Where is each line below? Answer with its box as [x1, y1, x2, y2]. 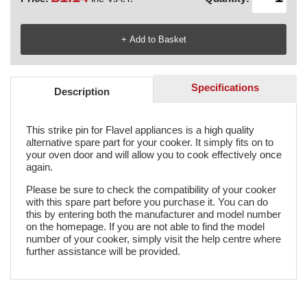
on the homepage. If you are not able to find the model [25, 221, 265, 233]
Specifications [191, 82, 259, 94]
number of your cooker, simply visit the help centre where [25, 233, 281, 245]
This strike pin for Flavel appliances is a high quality [25, 123, 254, 136]
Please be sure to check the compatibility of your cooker [25, 184, 276, 196]
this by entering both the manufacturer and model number [25, 208, 281, 221]
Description [54, 86, 110, 98]
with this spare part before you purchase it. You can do [25, 196, 268, 208]
